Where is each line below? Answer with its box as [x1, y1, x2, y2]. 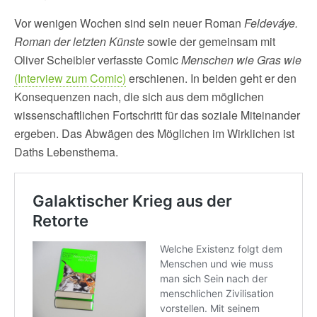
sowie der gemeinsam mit [144, 33, 275, 50]
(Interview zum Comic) [14, 70, 126, 86]
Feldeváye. [244, 15, 298, 31]
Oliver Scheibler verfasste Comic [14, 52, 181, 68]
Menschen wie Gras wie [181, 52, 301, 68]
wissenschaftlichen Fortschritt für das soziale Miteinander [14, 107, 300, 123]
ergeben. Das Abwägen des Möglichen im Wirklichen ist [14, 125, 294, 142]
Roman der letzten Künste [14, 33, 144, 50]
